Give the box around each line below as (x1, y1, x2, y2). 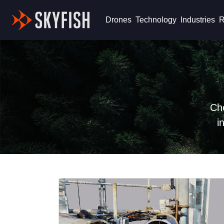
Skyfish (89, 12, 121, 23)
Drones (105, 15, 131, 24)
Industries (180, 15, 215, 24)
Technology (135, 15, 176, 24)
